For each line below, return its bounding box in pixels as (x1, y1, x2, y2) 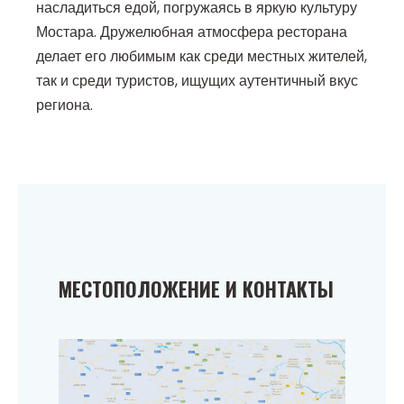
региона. (36, 95, 93, 116)
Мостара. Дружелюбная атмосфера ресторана (36, 22, 347, 43)
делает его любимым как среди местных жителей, (36, 46, 367, 68)
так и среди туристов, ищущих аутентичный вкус (36, 70, 358, 92)
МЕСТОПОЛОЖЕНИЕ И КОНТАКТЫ (59, 274, 334, 304)
